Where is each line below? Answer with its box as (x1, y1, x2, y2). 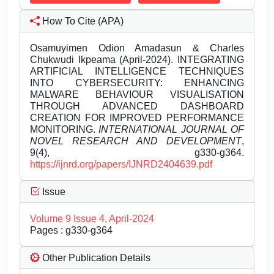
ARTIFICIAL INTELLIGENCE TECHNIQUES (30, 66, 244, 77)
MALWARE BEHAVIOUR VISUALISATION (30, 89, 244, 100)
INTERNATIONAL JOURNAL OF (98, 124, 245, 135)
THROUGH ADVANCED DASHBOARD (30, 101, 244, 112)
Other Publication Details (40, 253, 150, 264)
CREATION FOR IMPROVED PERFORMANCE (30, 113, 244, 124)
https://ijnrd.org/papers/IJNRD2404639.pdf (30, 159, 212, 170)
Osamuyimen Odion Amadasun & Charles (30, 43, 244, 54)
